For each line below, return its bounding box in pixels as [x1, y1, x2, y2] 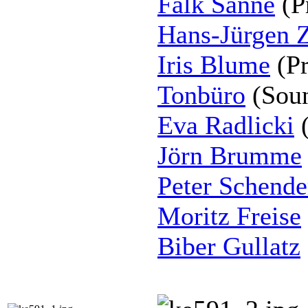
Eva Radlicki [157, 111, 294, 140]
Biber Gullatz [157, 232, 300, 261]
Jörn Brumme [157, 141, 302, 170]
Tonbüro [157, 80, 245, 110]
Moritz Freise [157, 201, 301, 231]
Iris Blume [157, 50, 270, 80]
